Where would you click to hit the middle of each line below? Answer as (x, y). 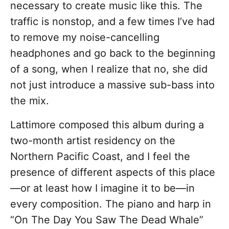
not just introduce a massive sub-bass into (112, 85)
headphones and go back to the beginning (113, 53)
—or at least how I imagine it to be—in (102, 188)
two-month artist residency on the (93, 141)
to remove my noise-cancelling (85, 38)
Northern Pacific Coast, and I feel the (100, 157)
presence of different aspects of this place (113, 173)
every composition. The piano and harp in (111, 204)
